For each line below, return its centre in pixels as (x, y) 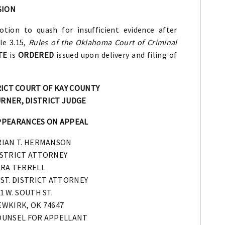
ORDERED (36, 54)
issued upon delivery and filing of (116, 54)
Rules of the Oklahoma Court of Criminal (103, 42)
